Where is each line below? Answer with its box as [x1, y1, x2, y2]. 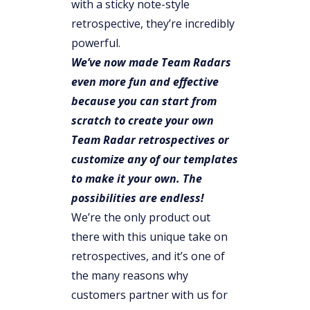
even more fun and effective [71, 74, 219, 89]
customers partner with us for [71, 287, 228, 302]
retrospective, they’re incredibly [71, 16, 235, 31]
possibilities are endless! [71, 190, 204, 206]
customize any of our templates [71, 152, 238, 167]
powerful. [71, 35, 120, 51]
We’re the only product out [71, 210, 210, 225]
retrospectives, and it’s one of [71, 248, 225, 264]
